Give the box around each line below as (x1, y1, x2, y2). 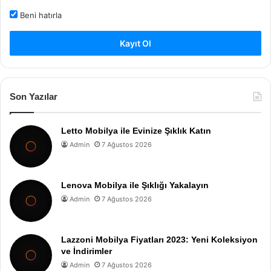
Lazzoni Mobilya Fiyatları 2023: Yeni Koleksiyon (61, 235, 258, 244)
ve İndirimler (61, 246, 112, 256)
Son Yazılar (10, 91, 57, 102)
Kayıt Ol (120, 38, 151, 48)
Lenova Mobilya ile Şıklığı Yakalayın (61, 180, 209, 190)
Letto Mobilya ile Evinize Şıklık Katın (61, 126, 211, 135)
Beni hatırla (18, 10, 62, 20)
